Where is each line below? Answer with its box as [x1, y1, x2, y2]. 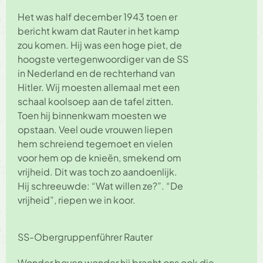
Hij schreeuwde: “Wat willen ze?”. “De [18, 180, 183, 193]
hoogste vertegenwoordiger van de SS [18, 53, 188, 66]
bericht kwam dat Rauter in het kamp [18, 25, 180, 38]
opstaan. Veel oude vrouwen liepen [18, 123, 173, 136]
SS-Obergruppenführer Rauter [18, 230, 153, 243]
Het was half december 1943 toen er [18, 11, 177, 23]
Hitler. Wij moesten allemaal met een [18, 81, 180, 94]
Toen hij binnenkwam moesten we [18, 109, 167, 122]
